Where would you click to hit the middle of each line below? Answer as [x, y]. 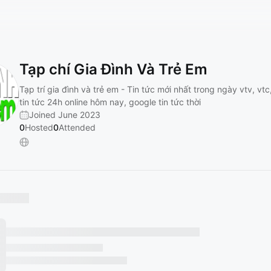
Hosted [39, 127]
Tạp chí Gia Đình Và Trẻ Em [113, 69]
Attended [77, 127]
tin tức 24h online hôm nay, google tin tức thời [110, 102]
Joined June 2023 [65, 115]
